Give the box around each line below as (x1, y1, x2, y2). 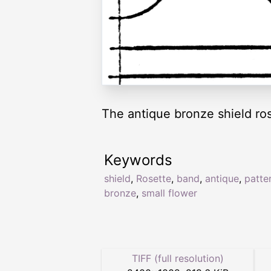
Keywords (104, 151, 172, 169)
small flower (142, 187, 197, 200)
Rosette (136, 172, 171, 185)
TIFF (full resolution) (132, 252, 224, 265)
